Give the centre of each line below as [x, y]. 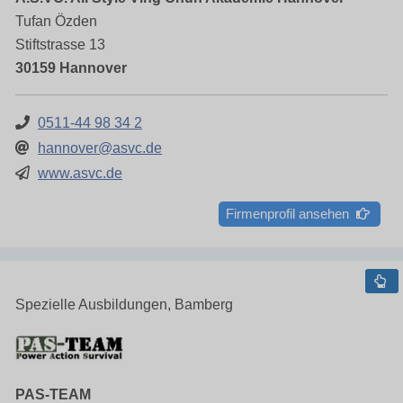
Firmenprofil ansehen [291, 213]
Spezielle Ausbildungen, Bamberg [124, 304]
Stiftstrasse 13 [60, 44]
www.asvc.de [80, 173]
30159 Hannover [71, 67]
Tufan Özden [56, 21]
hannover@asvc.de [100, 148]
